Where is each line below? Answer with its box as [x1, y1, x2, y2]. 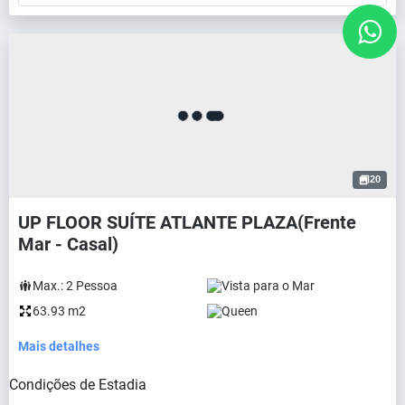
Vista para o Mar [221, 278, 315, 293]
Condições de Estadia [9, 375, 146, 393]
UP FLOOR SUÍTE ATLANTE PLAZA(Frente [18, 211, 356, 233]
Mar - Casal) [18, 232, 118, 255]
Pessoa [76, 278, 118, 293]
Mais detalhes [18, 338, 99, 353]
